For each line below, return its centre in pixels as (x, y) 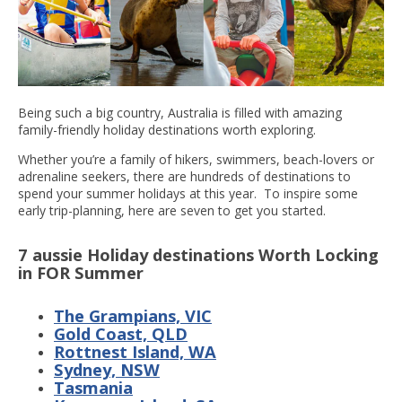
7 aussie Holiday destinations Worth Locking (198, 255)
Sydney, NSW (107, 370)
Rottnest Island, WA (135, 352)
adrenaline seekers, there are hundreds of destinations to (184, 177)
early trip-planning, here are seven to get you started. (174, 211)
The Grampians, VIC (133, 316)
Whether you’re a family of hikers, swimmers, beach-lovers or (196, 160)
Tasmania (93, 388)
